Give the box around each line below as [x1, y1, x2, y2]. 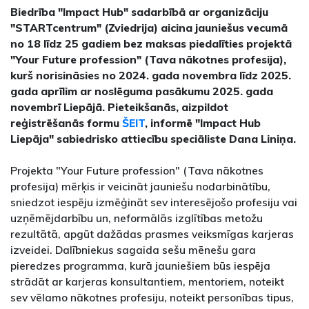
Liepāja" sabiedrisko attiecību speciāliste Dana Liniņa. [10, 131, 296, 146]
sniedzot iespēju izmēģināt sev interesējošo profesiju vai [10, 195, 297, 209]
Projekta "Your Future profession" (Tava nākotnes [10, 163, 263, 177]
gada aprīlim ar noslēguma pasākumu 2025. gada [10, 83, 273, 98]
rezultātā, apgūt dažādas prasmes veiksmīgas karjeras [10, 226, 294, 241]
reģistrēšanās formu [10, 115, 122, 130]
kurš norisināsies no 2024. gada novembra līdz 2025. [10, 68, 291, 82]
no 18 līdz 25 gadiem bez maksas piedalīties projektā [10, 36, 292, 50]
